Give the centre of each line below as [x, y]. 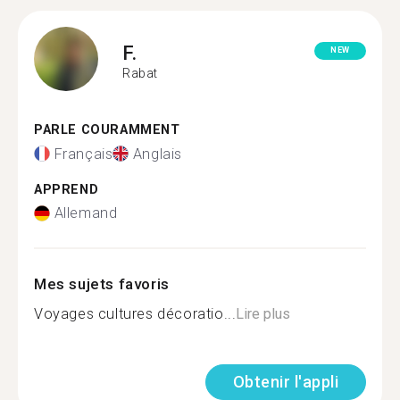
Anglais [158, 154]
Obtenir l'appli [285, 382]
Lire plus [263, 314]
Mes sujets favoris [102, 284]
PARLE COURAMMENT [107, 130]
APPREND [67, 189]
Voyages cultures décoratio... [135, 314]
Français [83, 154]
